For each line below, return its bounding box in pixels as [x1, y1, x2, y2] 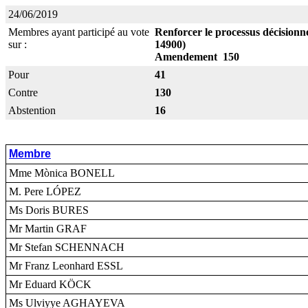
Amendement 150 [155, 51, 239, 63]
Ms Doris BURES [9, 204, 89, 216]
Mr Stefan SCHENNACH [9, 241, 124, 253]
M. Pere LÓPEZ [9, 186, 81, 197]
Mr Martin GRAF [9, 223, 87, 234]
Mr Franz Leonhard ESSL [9, 260, 123, 272]
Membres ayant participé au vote [8, 26, 149, 38]
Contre [8, 87, 38, 98]
